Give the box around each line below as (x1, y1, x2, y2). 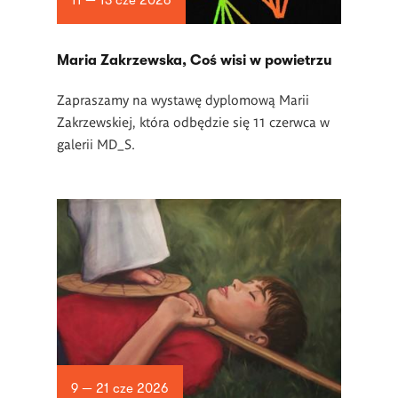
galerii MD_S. (57, 135, 135, 152)
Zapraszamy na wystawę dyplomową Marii (57, 91, 309, 107)
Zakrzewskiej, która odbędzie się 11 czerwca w (57, 113, 330, 130)
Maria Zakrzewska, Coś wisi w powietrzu (57, 52, 332, 68)
